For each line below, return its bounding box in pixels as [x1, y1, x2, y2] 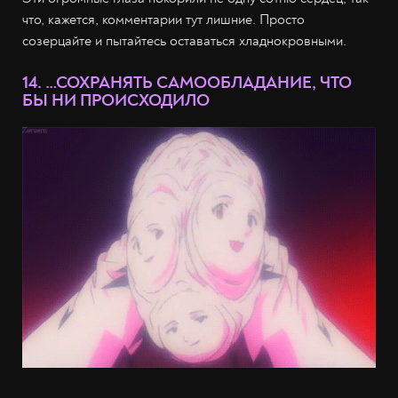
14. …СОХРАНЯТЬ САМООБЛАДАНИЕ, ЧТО [22, 71, 352, 93]
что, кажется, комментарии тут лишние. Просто [22, 10, 305, 28]
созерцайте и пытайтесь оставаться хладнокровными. [22, 31, 346, 50]
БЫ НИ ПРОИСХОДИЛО [22, 89, 210, 111]
